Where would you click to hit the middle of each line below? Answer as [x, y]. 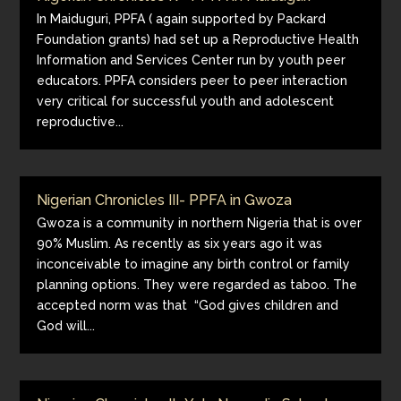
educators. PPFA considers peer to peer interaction [192, 81]
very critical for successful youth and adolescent [186, 101]
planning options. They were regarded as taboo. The [197, 285]
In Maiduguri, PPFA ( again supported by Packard [182, 19]
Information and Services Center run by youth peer [192, 60]
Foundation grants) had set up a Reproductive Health [198, 39]
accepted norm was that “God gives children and [188, 305]
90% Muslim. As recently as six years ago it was [180, 243]
